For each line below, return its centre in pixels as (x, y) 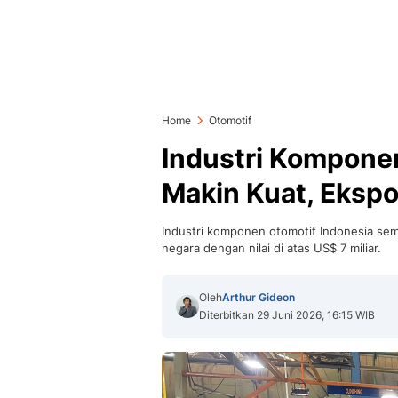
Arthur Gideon (259, 297)
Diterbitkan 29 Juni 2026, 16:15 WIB (287, 315)
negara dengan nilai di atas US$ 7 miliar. (271, 248)
